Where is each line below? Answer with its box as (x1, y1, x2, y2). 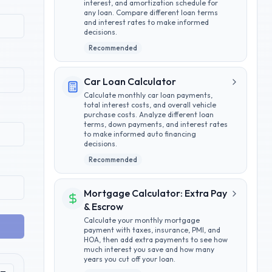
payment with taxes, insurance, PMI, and (84, 225, 220, 234)
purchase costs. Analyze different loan (84, 110, 214, 119)
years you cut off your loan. (84, 254, 175, 263)
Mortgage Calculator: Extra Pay (84, 187, 227, 199)
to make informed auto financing (84, 129, 196, 138)
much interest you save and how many (84, 245, 214, 254)
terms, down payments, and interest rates (84, 120, 228, 129)
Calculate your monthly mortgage (84, 216, 200, 225)
